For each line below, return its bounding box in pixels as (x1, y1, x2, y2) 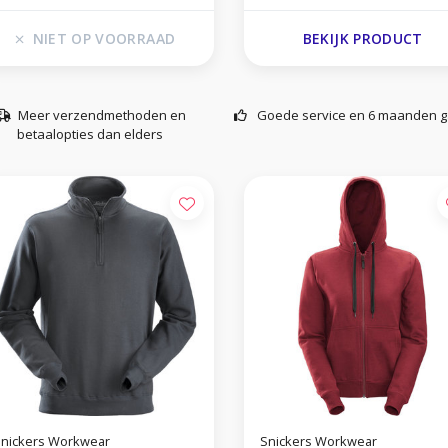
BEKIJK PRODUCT (302, 29, 423, 49)
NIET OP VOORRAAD (32, 29, 176, 49)
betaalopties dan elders (17, 125, 164, 144)
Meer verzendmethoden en (17, 106, 186, 125)
